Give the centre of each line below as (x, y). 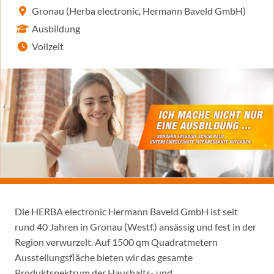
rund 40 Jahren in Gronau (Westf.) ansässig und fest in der (135, 227)
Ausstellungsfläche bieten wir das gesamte (104, 257)
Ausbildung (56, 28)
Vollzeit (48, 46)
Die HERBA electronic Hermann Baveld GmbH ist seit (126, 211)
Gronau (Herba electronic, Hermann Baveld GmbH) (139, 11)
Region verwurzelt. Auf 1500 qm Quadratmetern (116, 242)
